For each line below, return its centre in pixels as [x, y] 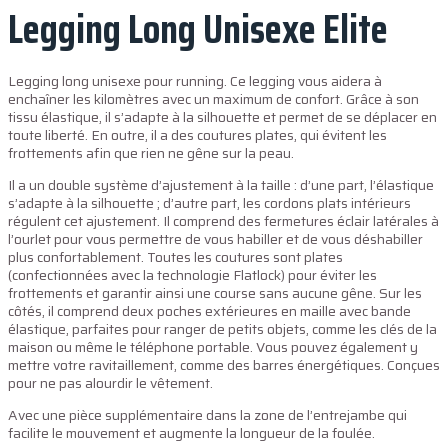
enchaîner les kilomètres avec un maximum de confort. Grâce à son [213, 99]
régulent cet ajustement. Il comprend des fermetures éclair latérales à [223, 221]
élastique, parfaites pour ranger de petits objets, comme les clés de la [222, 329]
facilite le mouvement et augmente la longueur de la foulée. [191, 433]
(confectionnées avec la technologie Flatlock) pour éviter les [192, 275]
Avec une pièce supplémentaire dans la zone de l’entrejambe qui [207, 415]
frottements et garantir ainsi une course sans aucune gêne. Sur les [215, 293]
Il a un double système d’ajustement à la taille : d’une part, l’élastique [221, 185]
